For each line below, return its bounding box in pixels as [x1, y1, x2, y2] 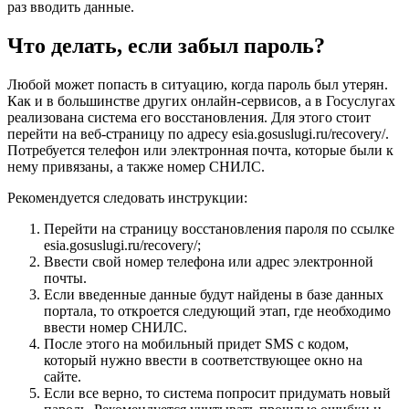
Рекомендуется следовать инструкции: [7, 190, 247, 206]
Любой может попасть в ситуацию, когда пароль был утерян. [7, 77, 388, 93]
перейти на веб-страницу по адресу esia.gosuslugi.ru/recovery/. [7, 126, 389, 142]
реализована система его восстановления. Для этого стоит [7, 110, 371, 126]
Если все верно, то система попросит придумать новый [44, 385, 391, 402]
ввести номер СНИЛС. [44, 320, 187, 336]
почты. [44, 270, 87, 287]
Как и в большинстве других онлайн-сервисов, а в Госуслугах [7, 93, 395, 110]
